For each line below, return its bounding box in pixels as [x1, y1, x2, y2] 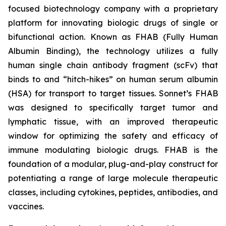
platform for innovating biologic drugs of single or [8, 18, 218, 28]
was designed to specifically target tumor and [8, 102, 218, 112]
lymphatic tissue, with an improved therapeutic [8, 117, 218, 127]
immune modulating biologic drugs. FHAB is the [8, 145, 218, 155]
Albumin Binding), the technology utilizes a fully [8, 46, 218, 56]
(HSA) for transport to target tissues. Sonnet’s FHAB [8, 88, 218, 98]
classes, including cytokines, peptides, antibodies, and [8, 187, 218, 197]
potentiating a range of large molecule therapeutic [8, 173, 218, 183]
